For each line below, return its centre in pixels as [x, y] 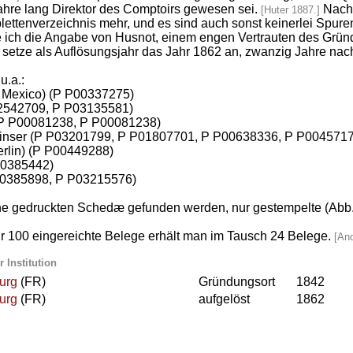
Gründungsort [237, 282]
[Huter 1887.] [290, 10]
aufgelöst [224, 299]
